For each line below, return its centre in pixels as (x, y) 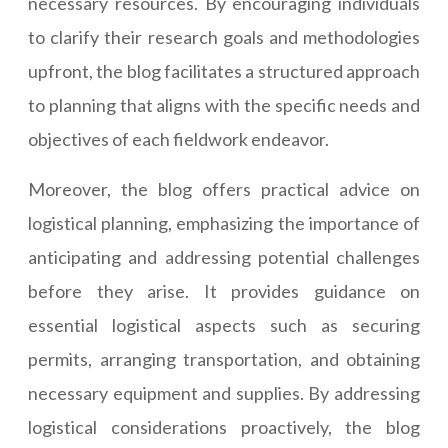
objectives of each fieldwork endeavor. (178, 139)
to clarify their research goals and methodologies (224, 37)
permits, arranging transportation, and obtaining (224, 359)
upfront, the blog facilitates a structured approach (224, 71)
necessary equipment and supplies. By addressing (224, 393)
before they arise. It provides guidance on (224, 291)
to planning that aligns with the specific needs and (224, 105)
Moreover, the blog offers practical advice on (224, 189)
